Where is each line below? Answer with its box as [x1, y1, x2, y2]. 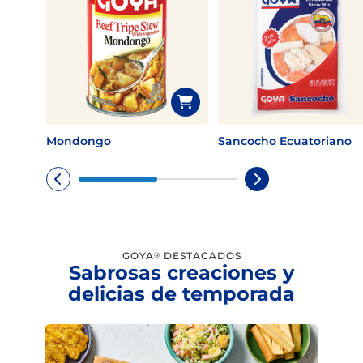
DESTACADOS [160, 250, 241, 262]
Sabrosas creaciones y [68, 261, 294, 284]
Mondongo [45, 134, 111, 148]
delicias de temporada [67, 282, 295, 305]
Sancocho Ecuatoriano [217, 134, 352, 148]
